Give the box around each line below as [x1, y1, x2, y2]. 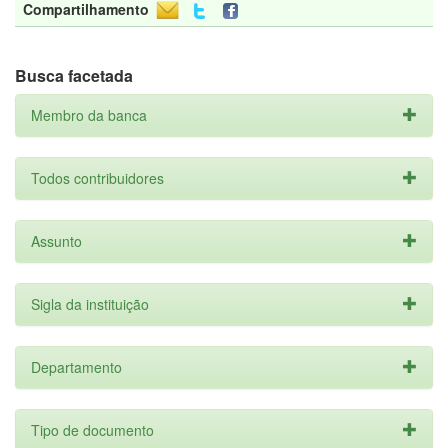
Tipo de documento [31, 420, 154, 440]
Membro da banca [31, 105, 147, 125]
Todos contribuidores [31, 168, 164, 188]
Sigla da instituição [31, 294, 149, 314]
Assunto [31, 231, 82, 251]
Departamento [31, 357, 122, 377]
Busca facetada [15, 64, 133, 87]
